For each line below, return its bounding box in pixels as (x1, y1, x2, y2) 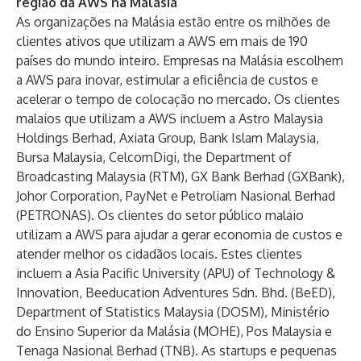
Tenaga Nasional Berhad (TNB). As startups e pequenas (16, 342, 337, 359)
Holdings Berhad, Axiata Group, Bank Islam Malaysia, (16, 130, 319, 146)
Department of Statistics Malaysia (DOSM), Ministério (16, 304, 330, 320)
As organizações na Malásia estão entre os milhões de (16, 14, 330, 30)
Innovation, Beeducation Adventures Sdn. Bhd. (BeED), (16, 284, 335, 301)
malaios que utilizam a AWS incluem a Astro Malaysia (16, 110, 323, 127)
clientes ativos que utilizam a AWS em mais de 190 (16, 33, 308, 49)
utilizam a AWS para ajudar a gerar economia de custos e (16, 226, 342, 243)
